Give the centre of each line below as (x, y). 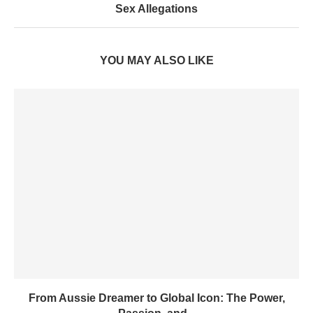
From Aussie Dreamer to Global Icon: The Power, (156, 298)
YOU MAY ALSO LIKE (156, 61)
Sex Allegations (156, 9)
